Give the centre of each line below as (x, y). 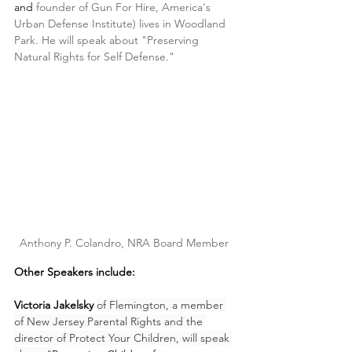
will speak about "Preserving (129, 40)
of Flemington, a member (161, 305)
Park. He (35, 40)
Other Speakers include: (75, 272)
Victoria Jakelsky (54, 305)
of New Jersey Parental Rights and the (110, 322)
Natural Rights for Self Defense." (94, 56)
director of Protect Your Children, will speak (123, 338)
